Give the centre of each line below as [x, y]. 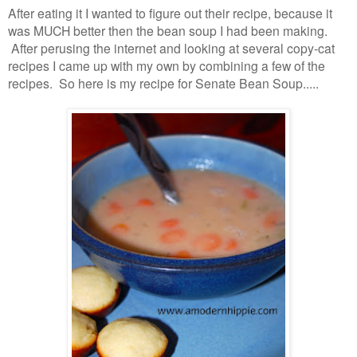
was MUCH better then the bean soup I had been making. [168, 31]
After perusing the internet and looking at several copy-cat [171, 48]
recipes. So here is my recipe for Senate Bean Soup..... [163, 83]
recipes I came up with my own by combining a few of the [167, 66]
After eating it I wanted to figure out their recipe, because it [170, 13]
